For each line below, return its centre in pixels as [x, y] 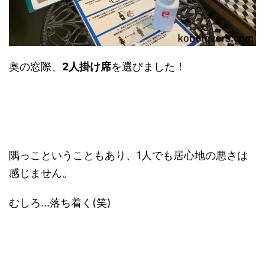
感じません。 [41, 173]
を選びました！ [148, 67]
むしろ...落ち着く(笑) [60, 203]
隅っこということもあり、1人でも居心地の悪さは [128, 156]
